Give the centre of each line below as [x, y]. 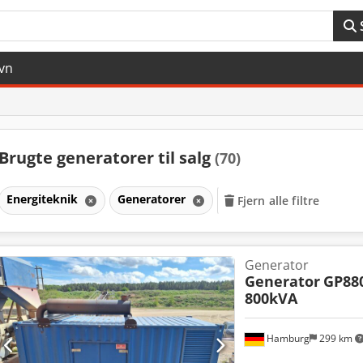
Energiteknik [43, 199]
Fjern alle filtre [278, 200]
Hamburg [286, 338]
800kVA [271, 298]
